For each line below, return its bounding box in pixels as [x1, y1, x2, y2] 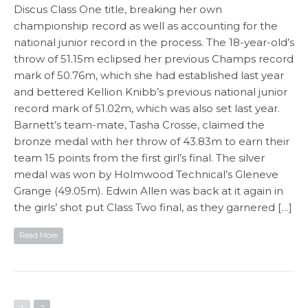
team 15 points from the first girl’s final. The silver [14, 151, 265, 164]
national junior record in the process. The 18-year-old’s [14, 35, 294, 49]
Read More [19, 230, 58, 240]
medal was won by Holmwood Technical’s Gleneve [14, 167, 278, 181]
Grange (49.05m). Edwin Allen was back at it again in [14, 184, 283, 197]
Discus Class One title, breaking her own [14, 2, 222, 16]
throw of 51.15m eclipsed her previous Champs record [14, 52, 294, 65]
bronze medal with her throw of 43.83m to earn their [14, 134, 289, 148]
